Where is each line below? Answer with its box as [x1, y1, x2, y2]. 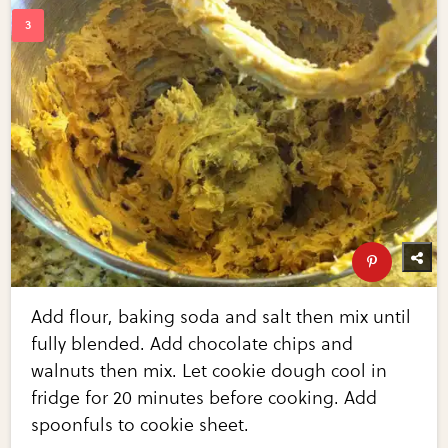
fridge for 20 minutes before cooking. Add [31, 386, 378, 409]
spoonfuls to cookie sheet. [31, 413, 250, 436]
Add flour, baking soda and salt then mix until [31, 305, 412, 328]
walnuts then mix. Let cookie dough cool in [31, 359, 388, 382]
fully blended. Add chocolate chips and [31, 332, 354, 355]
